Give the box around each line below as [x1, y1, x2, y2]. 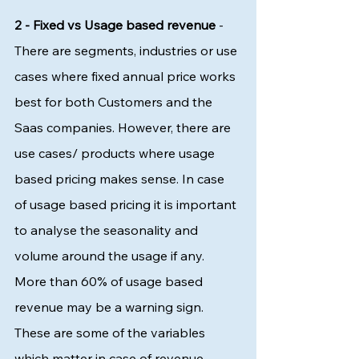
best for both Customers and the [14, 94, 216, 110]
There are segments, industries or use [14, 42, 240, 58]
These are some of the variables [14, 325, 208, 341]
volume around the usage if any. [14, 248, 208, 264]
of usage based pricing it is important [14, 196, 240, 212]
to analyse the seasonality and [14, 222, 201, 238]
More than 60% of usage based [14, 273, 206, 289]
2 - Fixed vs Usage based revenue [14, 17, 219, 33]
